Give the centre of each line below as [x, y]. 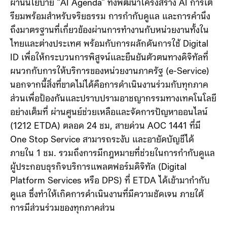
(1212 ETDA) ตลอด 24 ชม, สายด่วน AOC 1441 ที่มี [105, 127]
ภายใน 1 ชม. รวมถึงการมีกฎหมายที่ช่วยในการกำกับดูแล [112, 154]
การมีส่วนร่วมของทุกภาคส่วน [63, 209]
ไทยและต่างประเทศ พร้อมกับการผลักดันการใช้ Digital [109, 45]
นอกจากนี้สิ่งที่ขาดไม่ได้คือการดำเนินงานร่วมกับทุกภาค [109, 86]
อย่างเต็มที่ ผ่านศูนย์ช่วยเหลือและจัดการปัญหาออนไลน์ [109, 113]
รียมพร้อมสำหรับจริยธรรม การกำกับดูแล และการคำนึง [110, 17]
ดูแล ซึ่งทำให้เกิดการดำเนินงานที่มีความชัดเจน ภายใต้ [107, 195]
